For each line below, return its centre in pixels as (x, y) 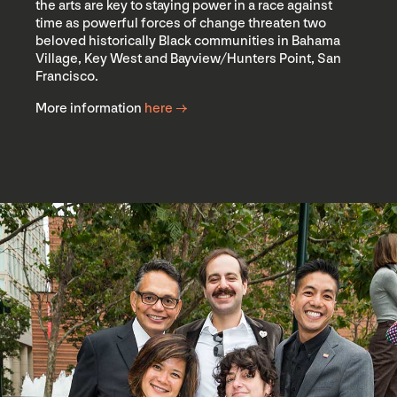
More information (90, 108)
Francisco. (67, 76)
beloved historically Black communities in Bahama (188, 41)
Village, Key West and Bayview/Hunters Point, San (188, 58)
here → (166, 108)
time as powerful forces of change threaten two (181, 23)
